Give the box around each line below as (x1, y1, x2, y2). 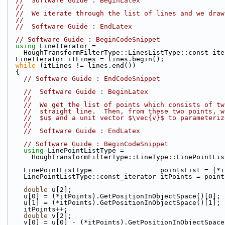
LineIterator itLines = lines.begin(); (16, 55, 164, 63)
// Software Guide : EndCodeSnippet (24, 75, 160, 82)
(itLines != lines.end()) (36, 62, 136, 69)
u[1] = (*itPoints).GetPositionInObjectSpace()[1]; (24, 199, 220, 206)
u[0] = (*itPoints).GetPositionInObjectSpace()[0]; (24, 192, 220, 200)
